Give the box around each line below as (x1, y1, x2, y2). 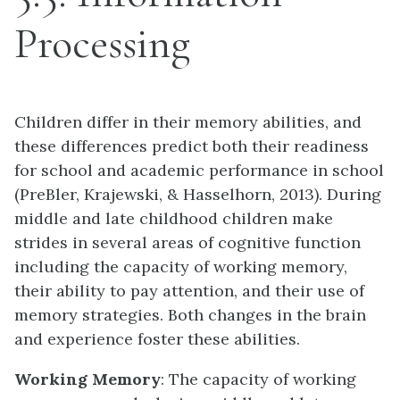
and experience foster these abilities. (14, 329, 300, 349)
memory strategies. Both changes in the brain (14, 304, 366, 325)
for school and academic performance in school (14, 160, 384, 180)
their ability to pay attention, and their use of (14, 280, 364, 301)
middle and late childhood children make (14, 208, 333, 229)
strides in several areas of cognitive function (14, 232, 361, 253)
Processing (14, 18, 190, 70)
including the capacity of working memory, (14, 256, 347, 277)
